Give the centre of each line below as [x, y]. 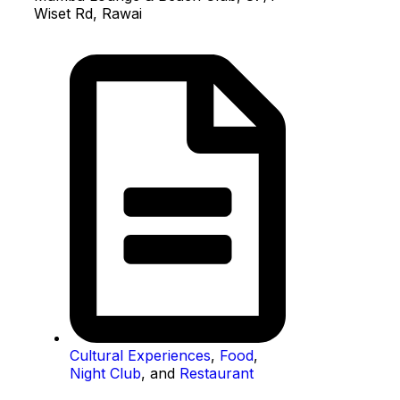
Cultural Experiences [140, 355]
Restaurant [217, 373]
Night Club [105, 373]
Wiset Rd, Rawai [88, 13]
